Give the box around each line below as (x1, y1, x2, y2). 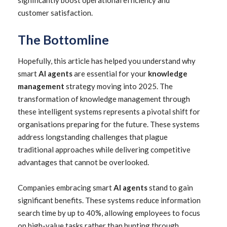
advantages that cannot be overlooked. (18, 158, 149, 167)
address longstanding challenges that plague (18, 132, 168, 141)
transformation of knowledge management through (18, 94, 190, 103)
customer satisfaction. (18, 8, 93, 17)
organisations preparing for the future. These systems (18, 120, 200, 129)
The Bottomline (18, 32, 109, 47)
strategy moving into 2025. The (64, 82, 173, 91)
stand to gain (147, 183, 193, 192)
